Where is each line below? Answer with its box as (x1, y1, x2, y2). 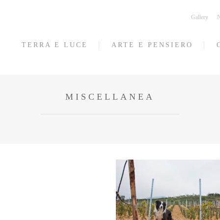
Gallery (191, 14, 208, 21)
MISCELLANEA (65, 92, 155, 102)
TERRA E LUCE (22, 41, 88, 49)
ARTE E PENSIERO (111, 41, 193, 49)
